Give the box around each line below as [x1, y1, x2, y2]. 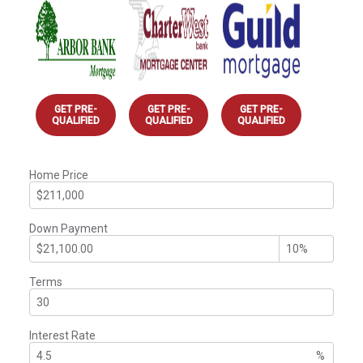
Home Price [29, 168, 88, 181]
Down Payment [29, 221, 108, 235]
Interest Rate [29, 328, 96, 342]
